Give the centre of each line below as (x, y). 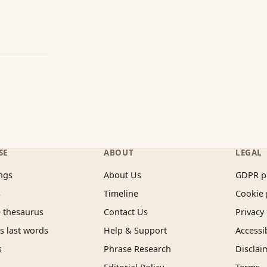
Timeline (121, 193)
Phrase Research (138, 249)
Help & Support (136, 230)
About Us (123, 175)
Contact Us (126, 212)
